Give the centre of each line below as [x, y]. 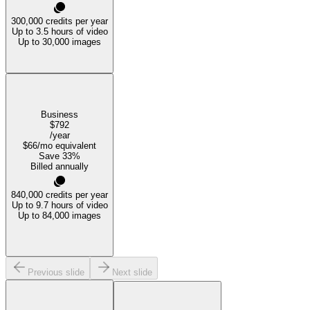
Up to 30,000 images [60, 42]
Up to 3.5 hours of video [60, 31]
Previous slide [56, 273]
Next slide [132, 273]
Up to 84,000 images [60, 216]
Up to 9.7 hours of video [60, 206]
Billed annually [60, 167]
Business [60, 115]
